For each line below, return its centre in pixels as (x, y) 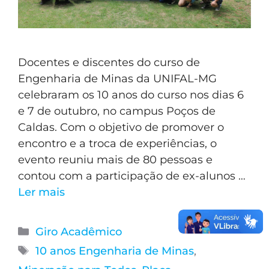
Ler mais (41, 192)
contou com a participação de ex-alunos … (132, 176)
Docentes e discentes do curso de (109, 62)
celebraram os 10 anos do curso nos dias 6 (131, 95)
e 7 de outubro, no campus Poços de (117, 111)
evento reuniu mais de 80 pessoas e (115, 159)
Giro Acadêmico (78, 231)
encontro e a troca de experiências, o (117, 143)
